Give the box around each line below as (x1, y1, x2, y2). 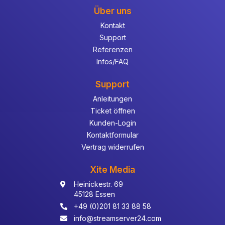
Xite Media (90, 165, 135, 175)
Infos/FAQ (96, 57, 129, 66)
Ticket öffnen (90, 106, 135, 115)
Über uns (93, 6, 132, 16)
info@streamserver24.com (74, 214, 161, 222)
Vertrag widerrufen (81, 143, 144, 151)
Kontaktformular (86, 131, 139, 139)
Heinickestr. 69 (74, 180, 123, 188)
